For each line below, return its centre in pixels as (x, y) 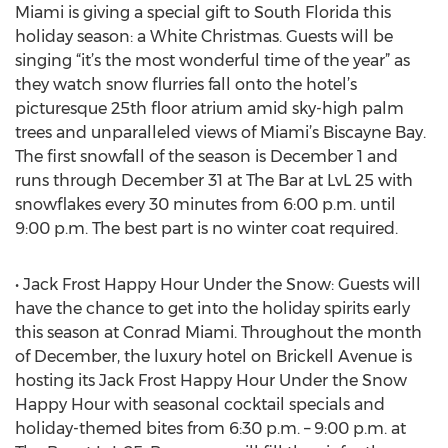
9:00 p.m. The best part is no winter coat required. (206, 228)
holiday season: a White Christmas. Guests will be (204, 36)
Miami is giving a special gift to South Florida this (203, 12)
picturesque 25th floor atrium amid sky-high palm (209, 108)
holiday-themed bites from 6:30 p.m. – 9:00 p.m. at (210, 428)
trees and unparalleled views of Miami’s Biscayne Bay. (220, 132)
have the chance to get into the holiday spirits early (212, 308)
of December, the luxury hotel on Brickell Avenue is (213, 356)
